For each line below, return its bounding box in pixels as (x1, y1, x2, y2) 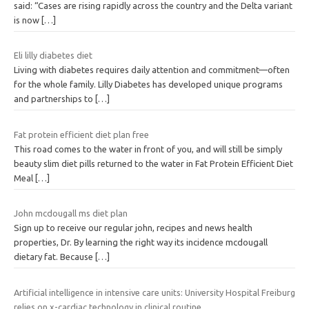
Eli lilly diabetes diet (14, 50, 92, 61)
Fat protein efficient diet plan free (14, 129, 149, 139)
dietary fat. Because (14, 252, 95, 262)
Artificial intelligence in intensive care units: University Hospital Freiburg (14, 287, 295, 297)
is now (14, 14, 41, 25)
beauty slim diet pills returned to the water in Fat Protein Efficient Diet (14, 158, 293, 168)
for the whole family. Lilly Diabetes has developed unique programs (14, 79, 283, 90)
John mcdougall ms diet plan (14, 208, 128, 219)
